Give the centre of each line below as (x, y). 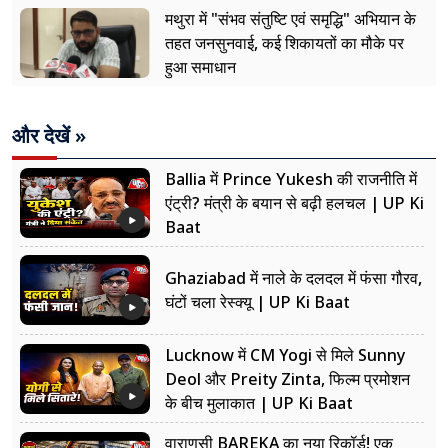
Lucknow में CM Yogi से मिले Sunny (285, 354)
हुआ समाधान (200, 66)
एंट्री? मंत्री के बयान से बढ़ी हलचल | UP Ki (294, 202)
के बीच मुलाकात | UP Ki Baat (259, 402)
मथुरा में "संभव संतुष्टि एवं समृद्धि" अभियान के (290, 18)
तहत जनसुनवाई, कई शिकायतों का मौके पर (284, 42)
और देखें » (49, 135)
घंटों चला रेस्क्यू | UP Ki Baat (257, 301)
